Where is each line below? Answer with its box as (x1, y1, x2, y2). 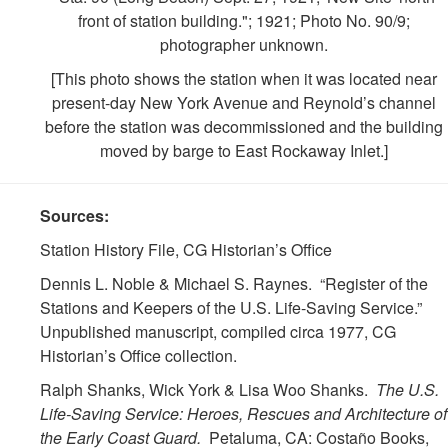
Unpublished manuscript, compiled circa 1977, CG (40, 320, 396, 344)
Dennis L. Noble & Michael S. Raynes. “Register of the (40, 272, 428, 296)
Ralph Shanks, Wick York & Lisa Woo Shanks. (40, 378, 376, 402)
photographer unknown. (160, 33, 328, 57)
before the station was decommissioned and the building (45, 115, 443, 139)
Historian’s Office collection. (40, 344, 237, 368)
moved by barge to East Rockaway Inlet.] (100, 139, 388, 163)
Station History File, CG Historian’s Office (40, 238, 332, 262)
